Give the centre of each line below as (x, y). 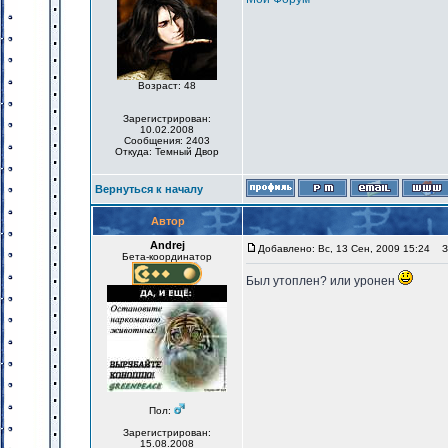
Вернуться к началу (149, 189)
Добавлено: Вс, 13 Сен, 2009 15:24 (344, 248)
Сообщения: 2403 (167, 140)
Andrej (167, 245)
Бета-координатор (167, 256)
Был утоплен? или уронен (322, 281)
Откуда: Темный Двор (167, 151)
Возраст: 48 (167, 85)
